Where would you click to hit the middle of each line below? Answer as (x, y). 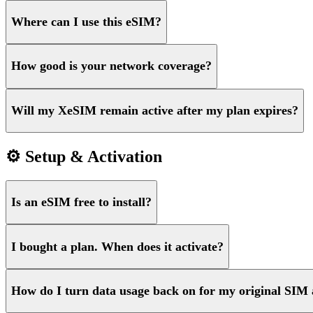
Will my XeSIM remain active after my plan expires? (155, 110)
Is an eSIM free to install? (81, 202)
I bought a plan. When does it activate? (117, 246)
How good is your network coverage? (111, 66)
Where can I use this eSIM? (86, 21)
